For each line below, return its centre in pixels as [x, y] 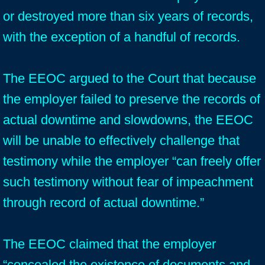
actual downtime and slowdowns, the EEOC [128, 120]
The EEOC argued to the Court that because [130, 78]
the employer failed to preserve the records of [132, 99]
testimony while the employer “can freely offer [132, 161]
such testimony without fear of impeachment [128, 182]
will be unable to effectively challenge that [121, 140]
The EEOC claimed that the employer [109, 244]
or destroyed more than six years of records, [128, 16]
